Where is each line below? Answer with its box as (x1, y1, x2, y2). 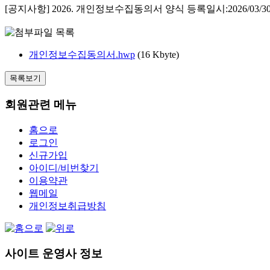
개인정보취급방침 (29, 200, 106, 211)
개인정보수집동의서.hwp (29, 49, 135, 60)
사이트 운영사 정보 (5, 247, 102, 260)
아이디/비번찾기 (29, 162, 99, 173)
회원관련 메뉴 (5, 98, 77, 111)
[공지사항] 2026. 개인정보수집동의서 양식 (5, 4, 187, 14)
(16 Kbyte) (137, 49, 179, 60)
